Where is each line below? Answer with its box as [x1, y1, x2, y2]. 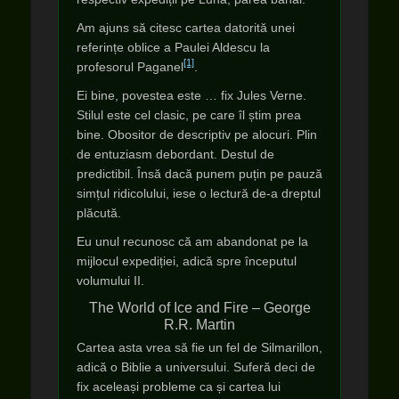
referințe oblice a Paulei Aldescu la [77, 40, 270, 54]
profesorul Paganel [77, 60, 183, 74]
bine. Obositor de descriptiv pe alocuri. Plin [77, 127, 317, 142]
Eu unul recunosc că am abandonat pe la [77, 234, 308, 248]
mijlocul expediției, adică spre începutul [77, 254, 297, 268]
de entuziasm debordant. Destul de [77, 147, 274, 161]
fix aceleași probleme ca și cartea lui [77, 379, 281, 394]
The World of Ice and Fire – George [88, 300, 311, 315]
